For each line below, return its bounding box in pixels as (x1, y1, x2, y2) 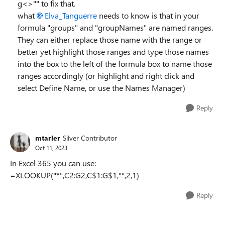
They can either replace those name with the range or (18, 34, 202, 45)
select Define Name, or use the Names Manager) (18, 82, 185, 93)
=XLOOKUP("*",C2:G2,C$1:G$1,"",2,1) (10, 170, 139, 180)
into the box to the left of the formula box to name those (18, 58, 212, 69)
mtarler (35, 133, 60, 143)
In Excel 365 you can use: (10, 158, 96, 168)
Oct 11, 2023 (35, 143, 67, 152)
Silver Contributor (63, 133, 117, 143)
